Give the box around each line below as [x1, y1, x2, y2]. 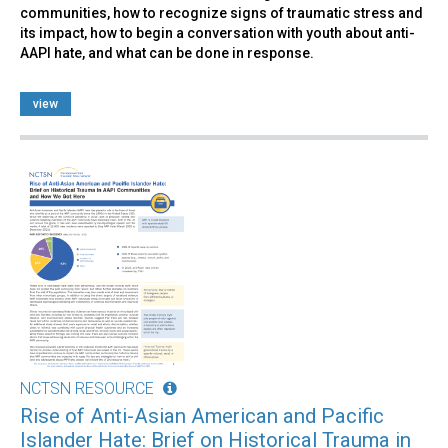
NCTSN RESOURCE [20, 378, 154, 398]
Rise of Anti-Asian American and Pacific [20, 403, 384, 428]
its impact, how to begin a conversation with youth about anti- [20, 24, 415, 41]
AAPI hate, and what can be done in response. [20, 44, 314, 61]
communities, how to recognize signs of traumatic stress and [20, 4, 423, 21]
